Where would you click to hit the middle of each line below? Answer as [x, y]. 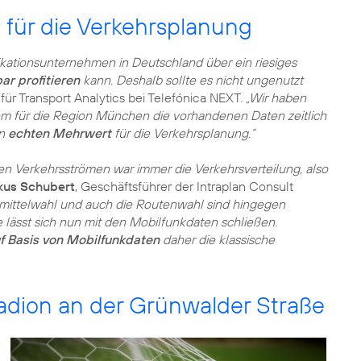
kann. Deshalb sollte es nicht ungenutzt [191, 80]
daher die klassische [217, 239]
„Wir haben [276, 98]
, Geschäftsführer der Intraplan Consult [184, 186]
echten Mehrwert [60, 133]
